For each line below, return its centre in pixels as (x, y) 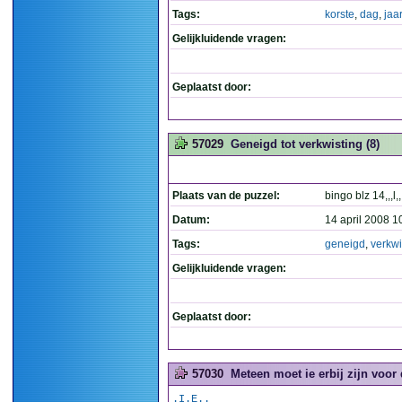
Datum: (191, 220)
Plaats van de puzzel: (226, 196)
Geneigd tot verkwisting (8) (305, 144)
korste (340, 14)
